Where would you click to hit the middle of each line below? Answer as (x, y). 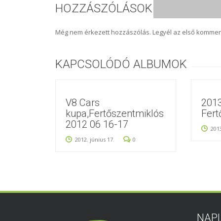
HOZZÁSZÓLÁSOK (104, 8)
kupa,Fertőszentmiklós (115, 113)
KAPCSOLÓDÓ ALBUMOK (121, 64)
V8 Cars (83, 103)
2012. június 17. (95, 139)
